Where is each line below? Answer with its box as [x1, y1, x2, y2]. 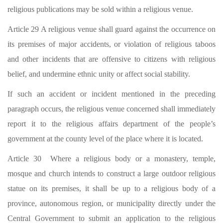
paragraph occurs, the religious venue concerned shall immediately [7, 105, 216, 113]
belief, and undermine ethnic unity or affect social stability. [7, 70, 190, 78]
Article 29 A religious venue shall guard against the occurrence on [7, 25, 216, 33]
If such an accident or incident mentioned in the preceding [7, 90, 216, 98]
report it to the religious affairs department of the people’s [7, 119, 216, 128]
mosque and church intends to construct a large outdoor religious [7, 169, 216, 178]
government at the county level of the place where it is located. [7, 134, 203, 143]
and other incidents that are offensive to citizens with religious [7, 55, 216, 63]
